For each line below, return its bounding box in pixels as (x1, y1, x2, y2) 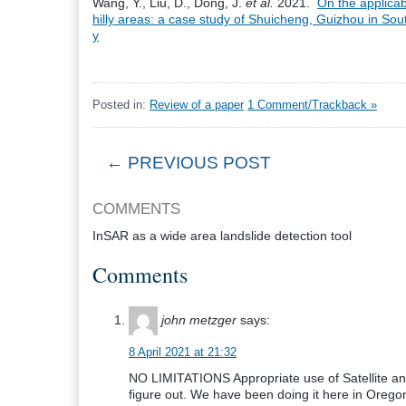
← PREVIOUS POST (106, 153, 271, 172)
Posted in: (92, 98, 150, 111)
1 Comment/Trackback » (247, 98, 377, 111)
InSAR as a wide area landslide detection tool (92, 228, 352, 243)
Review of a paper (150, 98, 244, 111)
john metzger (161, 312, 237, 327)
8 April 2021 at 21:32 (129, 345, 237, 359)
